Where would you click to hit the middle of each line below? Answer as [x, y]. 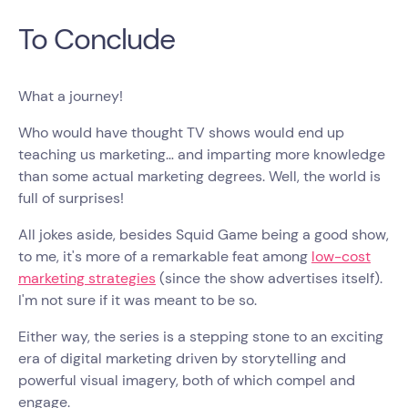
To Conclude [97, 39]
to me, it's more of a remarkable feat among [165, 256]
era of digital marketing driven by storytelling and [182, 358]
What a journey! [71, 96]
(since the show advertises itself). [269, 278]
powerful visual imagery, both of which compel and [187, 380]
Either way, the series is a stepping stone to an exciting [201, 337]
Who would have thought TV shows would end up [181, 133]
